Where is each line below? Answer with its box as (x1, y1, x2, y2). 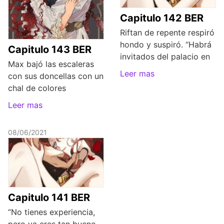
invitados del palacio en (120, 51, 210, 61)
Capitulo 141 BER (8, 191, 90, 203)
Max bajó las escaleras (8, 59, 94, 69)
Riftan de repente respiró (120, 27, 214, 37)
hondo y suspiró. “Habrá (120, 39, 211, 49)
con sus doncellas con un (8, 71, 103, 81)
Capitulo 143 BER (8, 43, 91, 56)
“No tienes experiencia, (8, 206, 95, 217)
